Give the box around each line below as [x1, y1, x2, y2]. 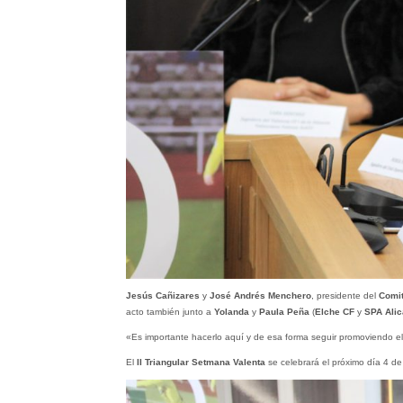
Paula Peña [258, 307, 309, 318]
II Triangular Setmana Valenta [136, 357, 265, 368]
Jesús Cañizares [125, 291, 202, 301]
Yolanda [213, 307, 249, 318]
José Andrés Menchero [209, 291, 311, 301]
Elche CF [314, 307, 354, 318]
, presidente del [310, 291, 379, 301]
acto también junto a [125, 307, 214, 318]
